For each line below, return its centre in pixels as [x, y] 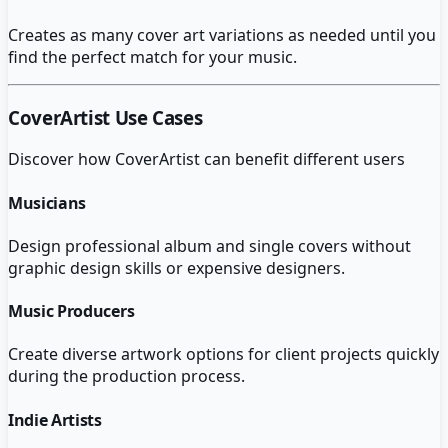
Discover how [61, 159]
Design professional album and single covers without [209, 245]
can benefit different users [302, 159]
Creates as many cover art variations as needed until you [222, 34]
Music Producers [71, 311]
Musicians [47, 202]
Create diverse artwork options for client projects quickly [223, 354]
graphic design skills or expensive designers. [176, 267]
